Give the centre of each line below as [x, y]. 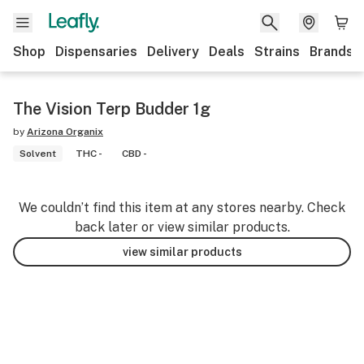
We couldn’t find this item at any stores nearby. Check [182, 208]
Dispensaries [96, 52]
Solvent [38, 154]
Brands [331, 52]
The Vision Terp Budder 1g [112, 109]
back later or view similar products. [182, 227]
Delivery [173, 52]
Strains [277, 52]
